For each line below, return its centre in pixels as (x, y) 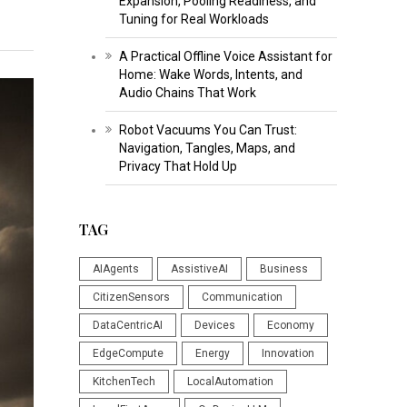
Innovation (288, 353)
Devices (214, 325)
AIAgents (115, 268)
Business (283, 268)
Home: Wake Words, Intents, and (210, 74)
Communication (242, 297)
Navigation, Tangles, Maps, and (207, 148)
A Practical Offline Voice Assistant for (225, 56)
